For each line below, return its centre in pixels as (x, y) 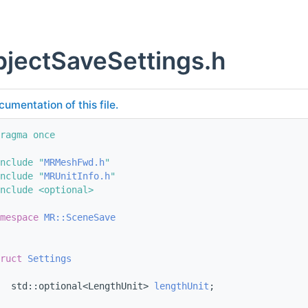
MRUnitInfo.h (77, 176)
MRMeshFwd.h (74, 163)
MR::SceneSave (80, 218)
